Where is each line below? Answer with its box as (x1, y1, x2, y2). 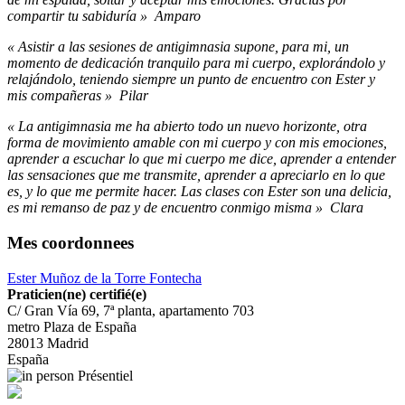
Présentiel (74, 367, 133, 383)
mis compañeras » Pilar (7, 88, 148, 104)
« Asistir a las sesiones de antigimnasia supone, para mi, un (7, 39, 349, 55)
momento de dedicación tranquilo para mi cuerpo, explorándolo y (7, 55, 385, 71)
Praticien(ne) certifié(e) (7, 286, 146, 302)
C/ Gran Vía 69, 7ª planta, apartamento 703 (7, 302, 254, 318)
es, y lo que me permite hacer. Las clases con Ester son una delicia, (7, 184, 391, 200)
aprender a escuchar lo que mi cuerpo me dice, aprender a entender (7, 151, 396, 167)
